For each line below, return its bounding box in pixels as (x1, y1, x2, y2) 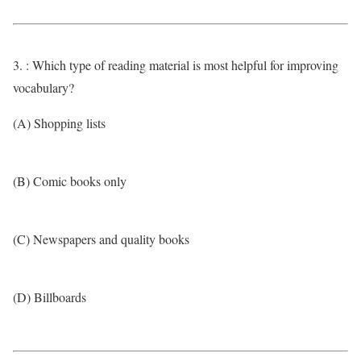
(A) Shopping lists (13, 114, 106, 131)
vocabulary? (13, 79, 74, 96)
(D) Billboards (13, 288, 86, 305)
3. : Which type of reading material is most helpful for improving (13, 56, 338, 73)
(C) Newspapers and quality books (13, 230, 189, 247)
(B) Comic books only (13, 172, 127, 189)
